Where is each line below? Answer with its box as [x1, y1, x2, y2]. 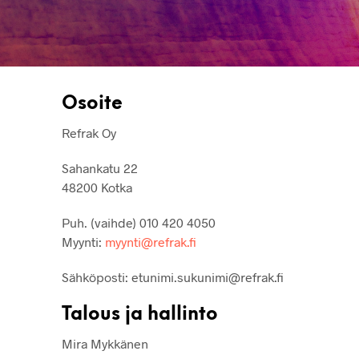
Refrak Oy [62, 125, 116, 141]
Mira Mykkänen [62, 336, 148, 352]
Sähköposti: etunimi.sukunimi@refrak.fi [62, 269, 284, 285]
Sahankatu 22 [62, 160, 138, 176]
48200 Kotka [62, 179, 132, 196]
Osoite [62, 95, 123, 115]
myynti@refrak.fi [105, 234, 196, 250]
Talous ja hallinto [62, 305, 218, 325]
